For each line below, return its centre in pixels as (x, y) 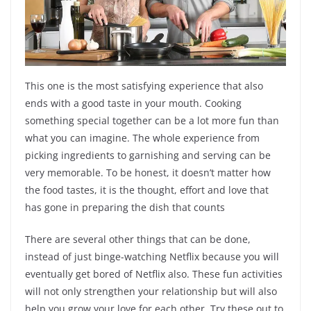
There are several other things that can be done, (138, 239)
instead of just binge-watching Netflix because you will (152, 256)
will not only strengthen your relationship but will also (151, 291)
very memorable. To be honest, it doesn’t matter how (148, 172)
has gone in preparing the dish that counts (125, 207)
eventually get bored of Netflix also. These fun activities (154, 274)
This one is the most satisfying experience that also (144, 85)
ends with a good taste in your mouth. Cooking (133, 103)
